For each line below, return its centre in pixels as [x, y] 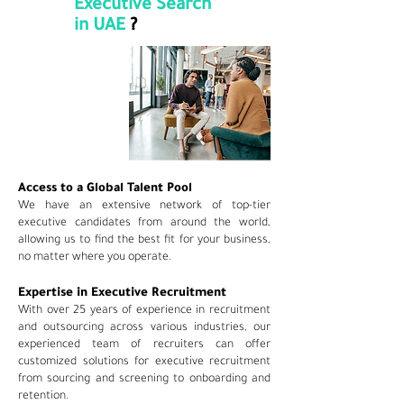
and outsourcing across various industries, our [144, 328]
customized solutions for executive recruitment [144, 363]
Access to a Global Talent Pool [107, 189]
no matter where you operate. [95, 258]
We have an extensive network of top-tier [144, 207]
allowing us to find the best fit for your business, [144, 241]
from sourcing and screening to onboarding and [144, 380]
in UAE [102, 27]
